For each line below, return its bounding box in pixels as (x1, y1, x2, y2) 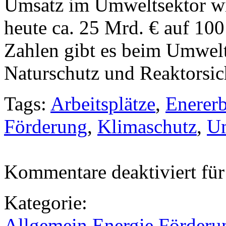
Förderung (4, 115, 87, 137)
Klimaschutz (97, 115, 197, 137)
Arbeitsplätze (50, 92, 155, 115)
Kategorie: (4, 191, 87, 213)
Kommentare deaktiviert (4, 160, 196, 183)
